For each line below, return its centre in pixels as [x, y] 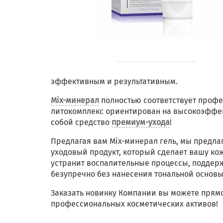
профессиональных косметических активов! [134, 204]
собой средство [81, 122]
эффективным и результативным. [114, 82]
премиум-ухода [141, 122]
